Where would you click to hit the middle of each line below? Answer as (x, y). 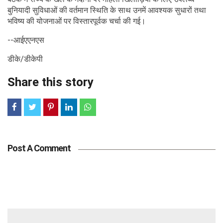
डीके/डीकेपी (25, 59)
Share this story (51, 82)
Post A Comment (39, 148)
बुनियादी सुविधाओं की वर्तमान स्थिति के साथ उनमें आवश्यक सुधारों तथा (107, 10)
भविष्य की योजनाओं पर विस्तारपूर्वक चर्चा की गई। (77, 21)
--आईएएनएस (26, 40)
